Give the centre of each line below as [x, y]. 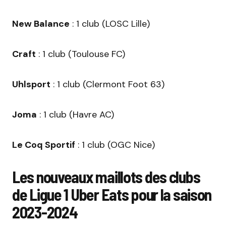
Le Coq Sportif [44, 145]
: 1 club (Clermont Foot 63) [107, 84]
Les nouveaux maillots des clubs [106, 177]
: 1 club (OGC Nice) [115, 145]
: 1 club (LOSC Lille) [110, 24]
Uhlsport [31, 84]
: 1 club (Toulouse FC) [80, 54]
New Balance [41, 24]
